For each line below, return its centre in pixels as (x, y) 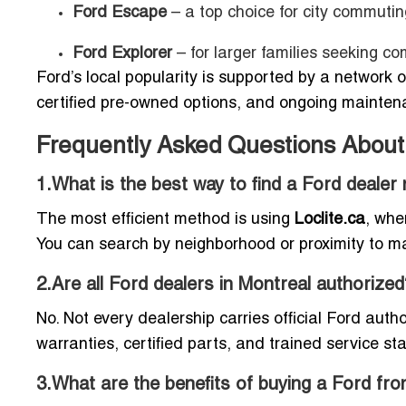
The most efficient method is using (165, 219)
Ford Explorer (122, 53)
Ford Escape (120, 13)
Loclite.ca (330, 219)
